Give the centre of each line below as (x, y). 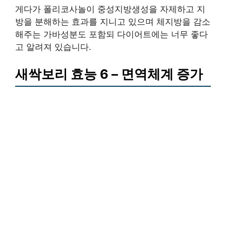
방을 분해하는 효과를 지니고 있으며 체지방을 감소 (113, 22)
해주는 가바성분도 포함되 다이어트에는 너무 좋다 (111, 34)
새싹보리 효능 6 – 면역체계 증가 (109, 74)
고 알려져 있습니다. (53, 47)
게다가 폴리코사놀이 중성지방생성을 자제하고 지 (110, 9)
